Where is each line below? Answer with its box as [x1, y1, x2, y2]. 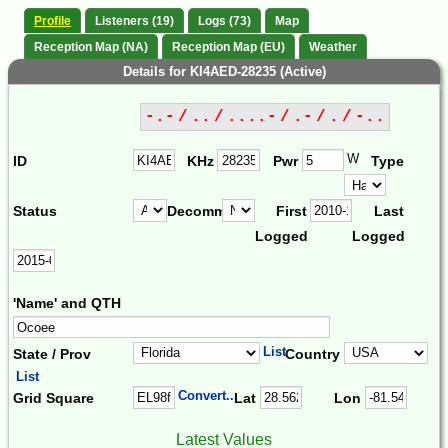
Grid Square [13, 390, 94, 407]
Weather [309, 39, 357, 54]
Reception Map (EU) [172, 39, 285, 54]
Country [285, 345, 341, 362]
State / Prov [13, 345, 91, 362]
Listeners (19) [95, 14, 174, 29]
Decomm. [166, 203, 230, 220]
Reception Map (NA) [34, 39, 148, 54]
